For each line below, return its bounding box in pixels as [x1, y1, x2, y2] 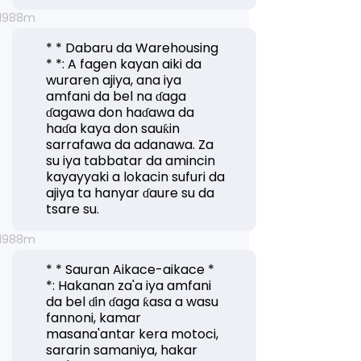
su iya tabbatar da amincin [46, 151, 216, 170]
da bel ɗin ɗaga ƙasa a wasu [46, 293, 219, 311]
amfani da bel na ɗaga [46, 87, 187, 106]
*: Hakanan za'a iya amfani [46, 276, 212, 295]
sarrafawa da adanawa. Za [46, 135, 214, 154]
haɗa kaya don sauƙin [46, 119, 180, 138]
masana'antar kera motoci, [46, 325, 219, 343]
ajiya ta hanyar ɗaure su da [46, 184, 215, 202]
